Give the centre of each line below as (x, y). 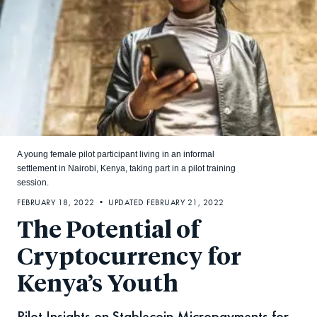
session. (33, 183)
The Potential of (108, 231)
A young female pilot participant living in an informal (116, 155)
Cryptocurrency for (129, 258)
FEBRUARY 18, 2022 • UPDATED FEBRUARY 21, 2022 (121, 203)
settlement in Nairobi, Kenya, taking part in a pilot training (126, 169)
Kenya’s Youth (98, 285)
